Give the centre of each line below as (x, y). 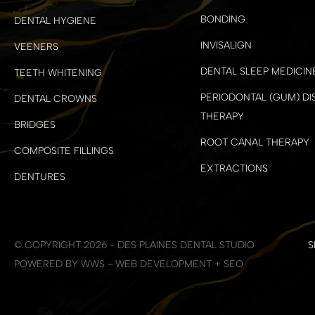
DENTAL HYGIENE (55, 21)
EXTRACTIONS (234, 169)
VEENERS (36, 47)
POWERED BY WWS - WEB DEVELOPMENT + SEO (129, 264)
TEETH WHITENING (58, 73)
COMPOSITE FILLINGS (64, 151)
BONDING (223, 20)
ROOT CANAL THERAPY (255, 143)
